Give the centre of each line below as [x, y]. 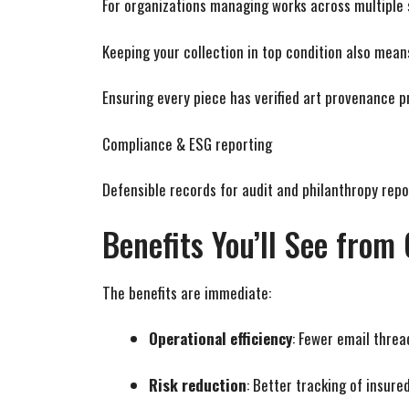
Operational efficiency [220, 339]
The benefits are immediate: [187, 292]
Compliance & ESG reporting [187, 143]
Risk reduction [198, 384]
